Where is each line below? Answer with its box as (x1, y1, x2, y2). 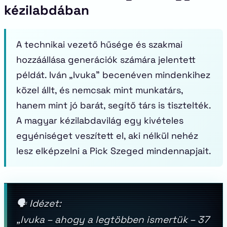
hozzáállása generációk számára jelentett (16, 54, 196, 65)
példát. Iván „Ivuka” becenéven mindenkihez (16, 69, 210, 81)
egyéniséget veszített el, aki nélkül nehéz (16, 130, 198, 141)
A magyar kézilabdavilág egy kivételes (16, 115, 183, 126)
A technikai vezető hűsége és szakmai (16, 39, 182, 50)
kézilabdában (4, 2, 89, 19)
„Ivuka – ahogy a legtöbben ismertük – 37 (16, 213, 209, 226)
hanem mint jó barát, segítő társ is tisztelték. (16, 99, 211, 111)
